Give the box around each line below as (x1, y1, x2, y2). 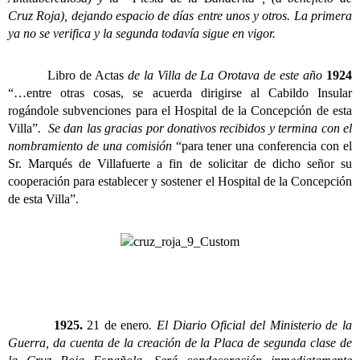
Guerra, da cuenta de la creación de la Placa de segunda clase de (8, 336, 352, 350)
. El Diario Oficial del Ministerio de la (149, 318, 353, 333)
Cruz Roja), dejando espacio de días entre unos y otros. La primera (8, 8, 352, 22)
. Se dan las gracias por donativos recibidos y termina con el (38, 121, 352, 135)
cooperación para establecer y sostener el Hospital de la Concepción (8, 174, 352, 188)
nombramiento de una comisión (8, 138, 176, 153)
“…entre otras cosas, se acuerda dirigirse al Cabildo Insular (8, 85, 352, 100)
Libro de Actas (47, 67, 128, 82)
